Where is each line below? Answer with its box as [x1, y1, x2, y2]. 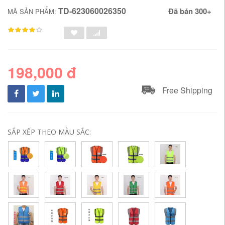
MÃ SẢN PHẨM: [8, 6, 58, 16]
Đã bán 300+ [168, 5, 211, 17]
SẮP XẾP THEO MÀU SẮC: [8, 127, 91, 137]
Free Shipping [162, 84, 212, 96]
